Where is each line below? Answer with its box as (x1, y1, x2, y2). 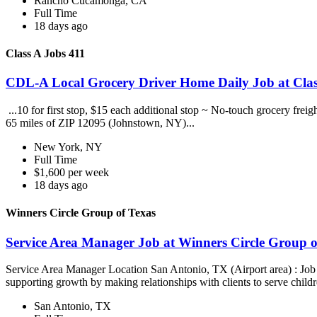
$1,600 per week (34, 166, 109, 179)
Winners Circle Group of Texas (6, 207, 156, 219)
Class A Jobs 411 (6, 47, 85, 60)
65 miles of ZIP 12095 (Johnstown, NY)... (6, 117, 197, 129)
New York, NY (34, 141, 103, 154)
